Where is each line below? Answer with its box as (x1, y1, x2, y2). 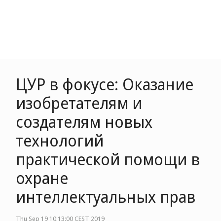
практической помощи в (16, 148, 200, 170)
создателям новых (16, 111, 152, 132)
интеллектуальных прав (16, 186, 195, 207)
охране (16, 167, 68, 188)
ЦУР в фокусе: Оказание (16, 74, 193, 95)
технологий (16, 130, 104, 151)
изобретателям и (16, 92, 142, 113)
